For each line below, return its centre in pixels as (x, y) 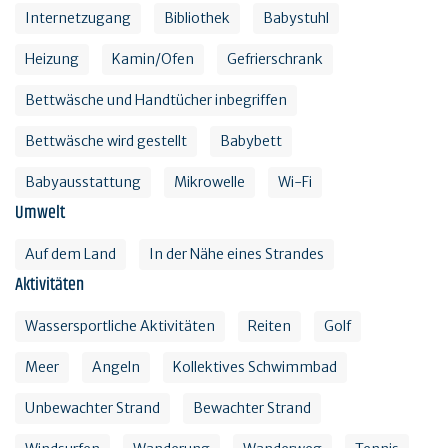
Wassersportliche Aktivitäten (120, 326)
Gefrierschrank (275, 59)
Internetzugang (78, 18)
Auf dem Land (70, 254)
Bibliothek (197, 18)
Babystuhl (296, 18)
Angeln (116, 367)
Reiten (269, 326)
